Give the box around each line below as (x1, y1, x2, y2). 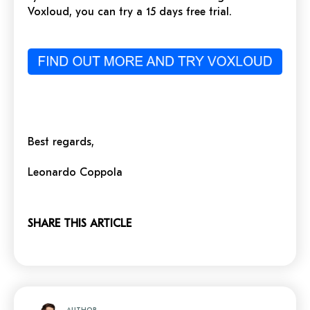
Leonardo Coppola (28, 165, 122, 179)
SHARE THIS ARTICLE (28, 217, 131, 230)
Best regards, (28, 135, 115, 148)
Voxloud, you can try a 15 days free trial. (28, 5, 232, 18)
